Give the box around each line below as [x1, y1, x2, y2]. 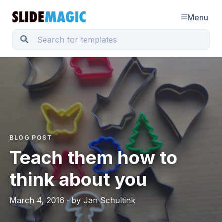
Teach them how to [9, 146, 178, 169]
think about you [9, 168, 148, 191]
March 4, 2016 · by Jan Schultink [9, 195, 136, 206]
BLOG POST [9, 134, 53, 142]
